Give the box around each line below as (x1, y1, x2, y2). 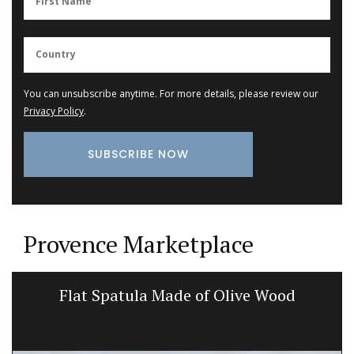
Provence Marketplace (24, 228, 254, 260)
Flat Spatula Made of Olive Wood (58, 284, 296, 306)
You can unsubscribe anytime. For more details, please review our (24, 86, 318, 100)
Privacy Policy (24, 104, 84, 118)
